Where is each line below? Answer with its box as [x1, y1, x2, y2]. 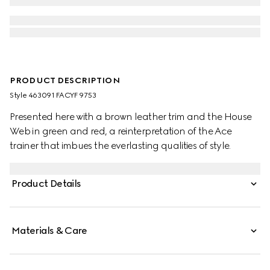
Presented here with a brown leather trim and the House [10, 111, 252, 122]
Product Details [11, 178, 81, 189]
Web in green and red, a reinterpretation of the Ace [10, 125, 232, 137]
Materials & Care [11, 225, 87, 236]
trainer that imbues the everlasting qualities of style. [10, 140, 231, 151]
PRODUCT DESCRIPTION [10, 75, 120, 86]
